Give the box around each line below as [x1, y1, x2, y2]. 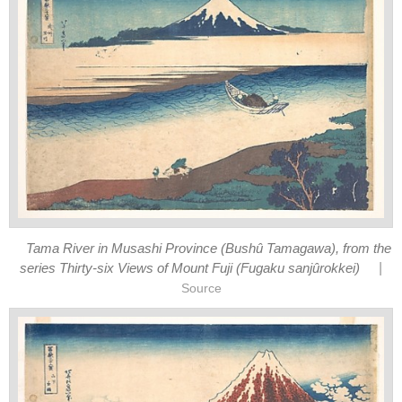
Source [180, 281, 222, 295]
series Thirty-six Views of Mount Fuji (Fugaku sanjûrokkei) [20, 260, 361, 275]
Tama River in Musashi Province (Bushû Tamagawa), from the [25, 240, 391, 256]
